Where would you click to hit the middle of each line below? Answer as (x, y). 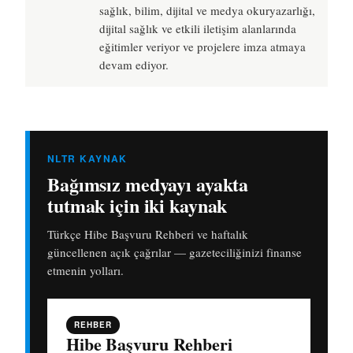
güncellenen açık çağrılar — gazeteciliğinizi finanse (175, 253)
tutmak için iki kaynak (137, 206)
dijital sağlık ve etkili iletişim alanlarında (198, 29)
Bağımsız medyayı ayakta (148, 184)
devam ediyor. (134, 65)
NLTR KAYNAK (87, 159)
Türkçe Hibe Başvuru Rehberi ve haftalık (148, 234)
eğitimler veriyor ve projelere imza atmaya (203, 47)
